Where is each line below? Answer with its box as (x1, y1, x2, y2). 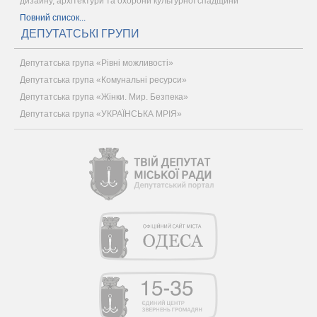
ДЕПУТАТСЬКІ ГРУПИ (21, 28, 139, 40)
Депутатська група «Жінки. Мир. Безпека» (20, 92, 188, 102)
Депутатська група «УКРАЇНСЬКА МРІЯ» (20, 109, 182, 119)
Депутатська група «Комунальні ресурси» (20, 75, 187, 85)
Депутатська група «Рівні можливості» (20, 58, 173, 68)
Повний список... (20, 13, 86, 23)
